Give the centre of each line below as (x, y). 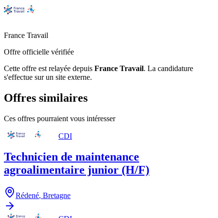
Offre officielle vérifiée (39, 52)
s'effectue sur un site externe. (48, 77)
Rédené (27, 195)
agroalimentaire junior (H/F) (77, 170)
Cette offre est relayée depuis (48, 68)
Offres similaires (46, 98)
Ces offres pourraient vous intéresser (60, 118)
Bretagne (57, 195)
